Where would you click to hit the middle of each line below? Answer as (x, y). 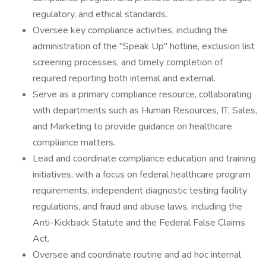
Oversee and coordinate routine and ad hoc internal (137, 255)
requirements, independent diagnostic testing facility (140, 191)
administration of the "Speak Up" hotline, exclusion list (144, 46)
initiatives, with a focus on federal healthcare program (142, 175)
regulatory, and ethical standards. (100, 14)
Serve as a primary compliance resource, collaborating (142, 94)
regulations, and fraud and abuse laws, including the (137, 207)
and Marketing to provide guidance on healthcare (132, 126)
